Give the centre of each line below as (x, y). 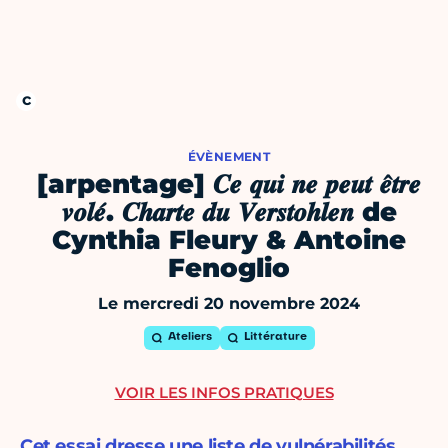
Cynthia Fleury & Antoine (229, 240)
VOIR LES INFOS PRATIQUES (224, 393)
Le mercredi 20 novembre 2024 (229, 304)
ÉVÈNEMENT (229, 157)
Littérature (275, 338)
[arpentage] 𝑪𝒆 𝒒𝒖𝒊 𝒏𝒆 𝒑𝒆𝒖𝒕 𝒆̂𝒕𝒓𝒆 (229, 184)
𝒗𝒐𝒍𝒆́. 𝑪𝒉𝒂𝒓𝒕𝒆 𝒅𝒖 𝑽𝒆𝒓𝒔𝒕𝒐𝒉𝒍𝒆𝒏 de (229, 212)
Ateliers (189, 338)
